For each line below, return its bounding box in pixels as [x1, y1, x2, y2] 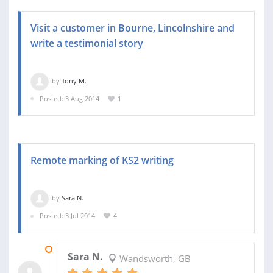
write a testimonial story [30, 36, 143, 50]
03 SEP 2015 [57, 244, 95, 253]
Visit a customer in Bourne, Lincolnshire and [30, 21, 235, 35]
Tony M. [62, 76, 87, 85]
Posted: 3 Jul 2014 [40, 211, 95, 221]
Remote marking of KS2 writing [30, 154, 174, 168]
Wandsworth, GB [116, 252, 191, 264]
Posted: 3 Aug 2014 [40, 93, 99, 103]
